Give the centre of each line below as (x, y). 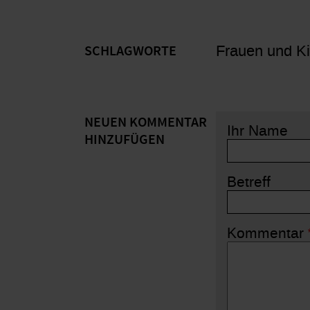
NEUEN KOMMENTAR (146, 122)
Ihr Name (257, 130)
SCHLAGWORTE (130, 51)
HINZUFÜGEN (125, 139)
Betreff (249, 182)
